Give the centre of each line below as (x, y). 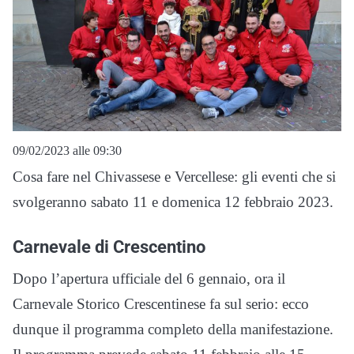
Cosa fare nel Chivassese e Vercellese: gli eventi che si (174, 177)
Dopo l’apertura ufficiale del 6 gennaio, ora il (149, 279)
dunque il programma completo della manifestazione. (173, 330)
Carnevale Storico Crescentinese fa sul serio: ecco (161, 304)
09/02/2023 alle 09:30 (67, 151)
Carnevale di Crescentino (109, 247)
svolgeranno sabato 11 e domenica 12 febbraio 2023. (173, 202)
